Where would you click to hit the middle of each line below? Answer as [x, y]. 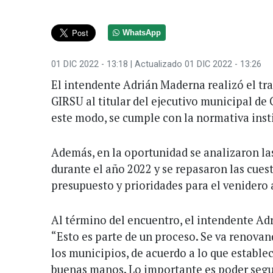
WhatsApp [142, 33]
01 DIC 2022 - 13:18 [90, 64]
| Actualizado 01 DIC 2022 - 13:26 [195, 64]
